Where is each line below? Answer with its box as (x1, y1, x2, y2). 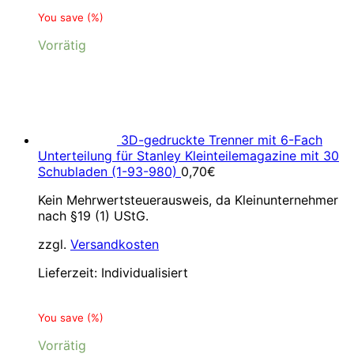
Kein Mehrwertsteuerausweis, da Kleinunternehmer (38, 192, 338, 208)
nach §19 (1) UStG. (38, 208, 149, 224)
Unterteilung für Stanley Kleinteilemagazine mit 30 (38, 148, 339, 164)
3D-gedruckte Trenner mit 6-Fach (121, 132, 322, 148)
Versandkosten (70, 236, 159, 252)
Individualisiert (101, 265, 188, 281)
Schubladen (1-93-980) (38, 164, 177, 179)
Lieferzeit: (38, 265, 101, 281)
